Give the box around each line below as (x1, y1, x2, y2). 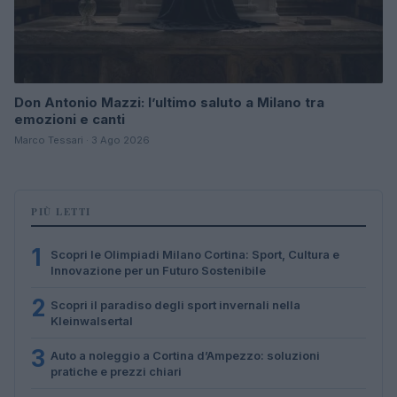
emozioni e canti (14, 110, 125, 128)
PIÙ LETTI (31, 204, 91, 219)
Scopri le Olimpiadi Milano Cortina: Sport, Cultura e (51, 246, 339, 261)
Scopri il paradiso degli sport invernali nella (51, 297, 300, 312)
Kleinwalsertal (51, 313, 133, 328)
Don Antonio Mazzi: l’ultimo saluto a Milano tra (14, 93, 324, 111)
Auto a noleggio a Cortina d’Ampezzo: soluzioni (51, 347, 320, 362)
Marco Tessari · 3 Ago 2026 (14, 133, 150, 146)
